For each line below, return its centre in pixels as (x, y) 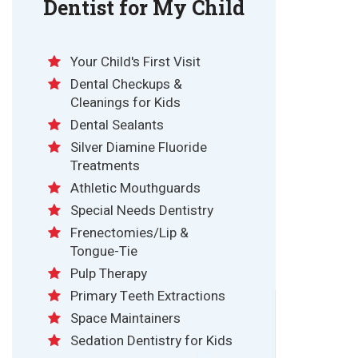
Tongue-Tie (104, 252)
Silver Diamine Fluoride (139, 148)
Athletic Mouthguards (135, 189)
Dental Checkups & (126, 85)
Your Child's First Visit (135, 62)
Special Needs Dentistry (142, 211)
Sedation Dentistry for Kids (151, 341)
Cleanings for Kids (125, 103)
